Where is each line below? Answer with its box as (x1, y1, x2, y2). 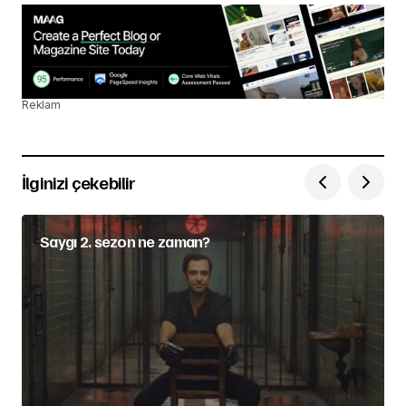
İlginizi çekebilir (22, 169, 136, 194)
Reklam (22, 97, 61, 111)
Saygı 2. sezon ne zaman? (40, 230, 210, 251)
